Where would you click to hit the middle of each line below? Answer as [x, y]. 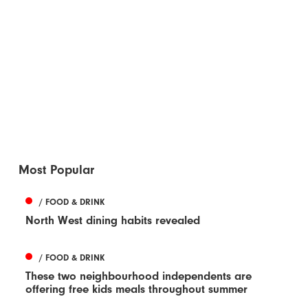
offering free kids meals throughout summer [137, 289]
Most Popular [57, 170]
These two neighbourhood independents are [139, 276]
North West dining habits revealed [113, 221]
